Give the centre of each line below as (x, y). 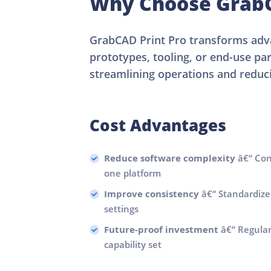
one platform (132, 173)
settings (121, 208)
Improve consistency (152, 194)
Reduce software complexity (170, 158)
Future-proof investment (161, 229)
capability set (133, 244)
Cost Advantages (158, 125)
